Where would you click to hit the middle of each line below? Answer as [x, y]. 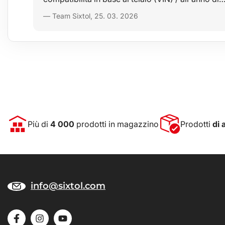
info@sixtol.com [68, 186]
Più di [39, 124]
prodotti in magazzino [117, 124]
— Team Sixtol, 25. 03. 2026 [91, 16]
